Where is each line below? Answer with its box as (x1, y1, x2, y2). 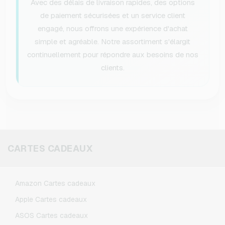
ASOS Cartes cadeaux (15, 211, 88, 220)
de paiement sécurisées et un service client (40, 11, 185, 21)
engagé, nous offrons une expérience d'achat (37, 24, 188, 34)
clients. (100, 63, 125, 73)
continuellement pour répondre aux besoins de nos (27, 50, 198, 60)
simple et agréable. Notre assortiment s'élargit (35, 37, 190, 47)
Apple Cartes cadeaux (15, 195, 87, 204)
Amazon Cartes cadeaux (15, 179, 95, 188)
